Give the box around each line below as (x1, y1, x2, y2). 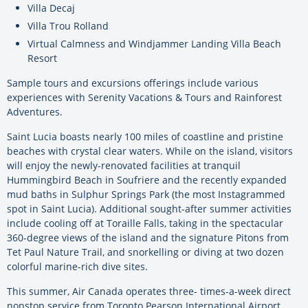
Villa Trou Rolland (27, 19, 109, 32)
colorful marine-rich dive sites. (7, 259, 148, 273)
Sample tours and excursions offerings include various (7, 76, 258, 89)
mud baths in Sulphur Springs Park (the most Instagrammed (7, 187, 285, 201)
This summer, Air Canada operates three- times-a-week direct (7, 284, 291, 298)
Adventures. (7, 104, 63, 118)
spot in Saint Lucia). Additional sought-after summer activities (7, 201, 291, 215)
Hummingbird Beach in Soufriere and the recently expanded (7, 173, 287, 186)
